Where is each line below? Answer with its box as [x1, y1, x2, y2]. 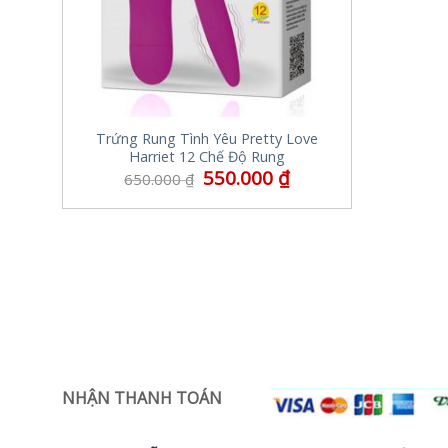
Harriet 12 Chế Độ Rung [129, 147, 285, 167]
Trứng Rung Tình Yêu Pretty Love [96, 129, 318, 149]
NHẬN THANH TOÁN [62, 386, 222, 409]
